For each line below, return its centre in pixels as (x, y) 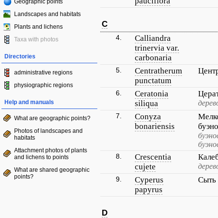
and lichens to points (41, 157)
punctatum (153, 81)
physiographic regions (44, 85)
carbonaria (153, 58)
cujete (145, 167)
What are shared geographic (52, 170)
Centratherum (158, 71)
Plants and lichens (38, 27)
